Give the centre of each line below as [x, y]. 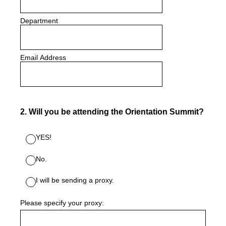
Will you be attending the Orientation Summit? [116, 112]
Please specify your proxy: [62, 203]
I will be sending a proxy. [75, 180]
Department [39, 21]
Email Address [43, 58]
